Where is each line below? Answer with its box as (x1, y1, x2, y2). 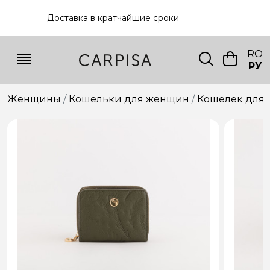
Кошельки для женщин (69, 93, 189, 105)
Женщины (7, 93, 61, 105)
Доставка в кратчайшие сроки (46, 12, 179, 24)
